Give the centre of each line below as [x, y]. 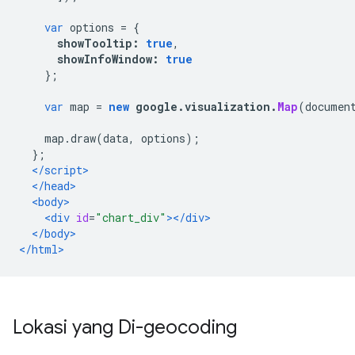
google [153, 107]
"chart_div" [131, 218]
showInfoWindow [105, 59]
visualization [227, 107]
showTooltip [95, 43]
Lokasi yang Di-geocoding [125, 327]
